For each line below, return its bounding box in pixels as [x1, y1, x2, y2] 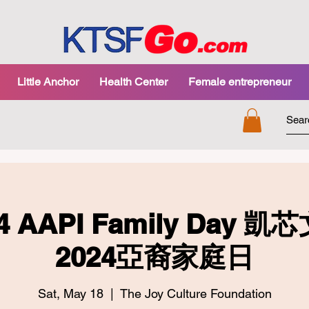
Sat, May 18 [37, 286, 103, 301]
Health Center [99, 75, 168, 88]
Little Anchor [17, 75, 79, 88]
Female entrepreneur [188, 75, 291, 88]
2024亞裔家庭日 [55, 240, 254, 273]
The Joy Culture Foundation [119, 286, 272, 301]
